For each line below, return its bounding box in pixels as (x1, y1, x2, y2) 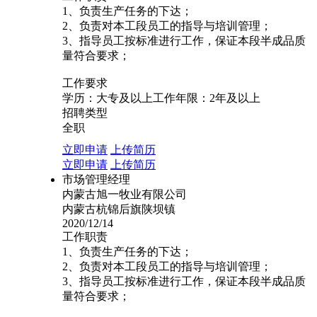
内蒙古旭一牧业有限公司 (62, 188, 187, 200)
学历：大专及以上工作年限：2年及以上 (62, 92, 260, 104)
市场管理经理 (62, 173, 130, 185)
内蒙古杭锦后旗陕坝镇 (62, 203, 175, 215)
